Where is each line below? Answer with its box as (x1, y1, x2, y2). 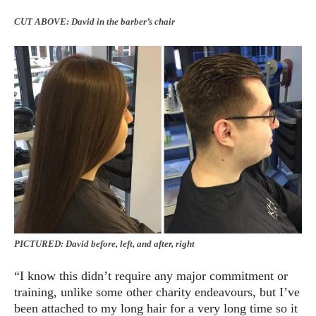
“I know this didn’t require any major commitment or (14, 268, 288, 283)
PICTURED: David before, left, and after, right (14, 238, 195, 249)
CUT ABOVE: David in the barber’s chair (14, 16, 175, 27)
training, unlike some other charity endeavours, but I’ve (14, 284, 300, 299)
